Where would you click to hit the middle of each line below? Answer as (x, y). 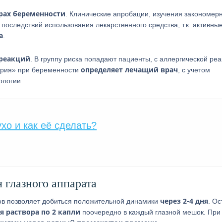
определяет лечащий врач (129, 70)
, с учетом (194, 70)
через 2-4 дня (184, 201)
